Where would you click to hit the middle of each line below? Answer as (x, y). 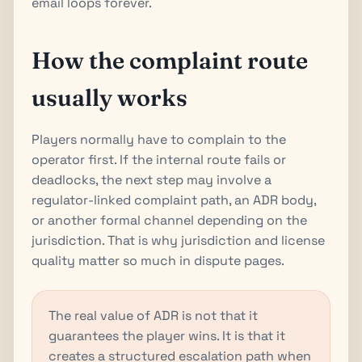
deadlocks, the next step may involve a (152, 179)
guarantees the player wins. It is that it (167, 335)
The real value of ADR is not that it (153, 315)
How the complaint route (170, 60)
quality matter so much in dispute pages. (158, 260)
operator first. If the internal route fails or (159, 159)
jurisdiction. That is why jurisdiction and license (178, 240)
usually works (109, 97)
